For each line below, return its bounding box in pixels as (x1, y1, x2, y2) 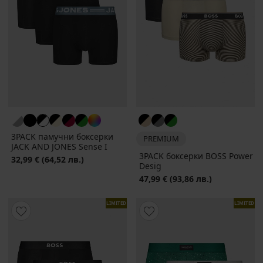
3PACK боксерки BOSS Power (139, 150, 253, 162)
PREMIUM (143, 133, 179, 144)
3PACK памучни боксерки (11, 131, 113, 143)
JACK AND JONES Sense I (11, 141, 107, 153)
